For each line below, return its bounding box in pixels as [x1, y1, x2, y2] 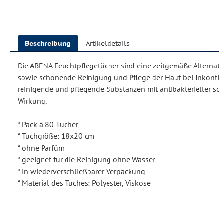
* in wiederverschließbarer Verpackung [18, 166, 145, 176]
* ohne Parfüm [18, 143, 65, 153]
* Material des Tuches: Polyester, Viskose [18, 178, 151, 188]
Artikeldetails [86, 38, 130, 48]
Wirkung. [18, 96, 47, 106]
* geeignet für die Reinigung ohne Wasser [18, 154, 155, 165]
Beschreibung [25, 38, 71, 48]
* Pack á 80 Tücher [18, 119, 78, 130]
